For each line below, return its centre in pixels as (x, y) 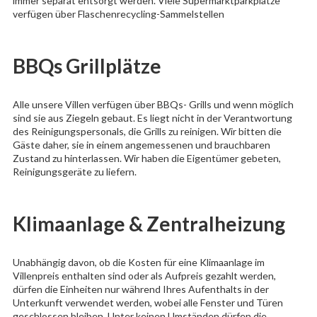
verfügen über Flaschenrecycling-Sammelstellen (118, 13)
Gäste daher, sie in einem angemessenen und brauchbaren (141, 144)
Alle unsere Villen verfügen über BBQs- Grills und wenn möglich (153, 104)
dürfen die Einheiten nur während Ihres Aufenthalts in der (140, 289)
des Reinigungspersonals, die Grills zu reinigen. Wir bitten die (147, 131)
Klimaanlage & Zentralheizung (149, 223)
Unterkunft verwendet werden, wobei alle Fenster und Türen (148, 302)
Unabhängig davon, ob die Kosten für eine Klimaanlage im (138, 262)
